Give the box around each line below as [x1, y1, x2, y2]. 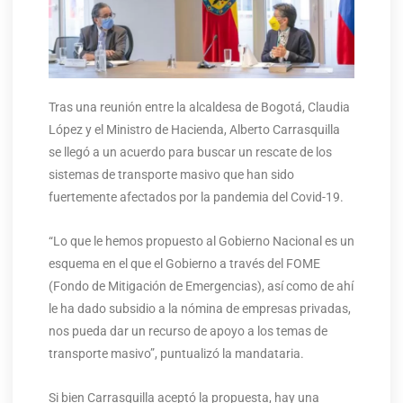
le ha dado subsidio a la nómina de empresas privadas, [48, 301, 351, 317]
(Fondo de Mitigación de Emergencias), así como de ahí [48, 279, 354, 294]
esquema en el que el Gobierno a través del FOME [48, 256, 320, 272]
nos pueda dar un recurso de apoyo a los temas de [48, 324, 327, 339]
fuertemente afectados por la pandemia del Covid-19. [48, 190, 344, 205]
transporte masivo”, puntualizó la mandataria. [48, 346, 304, 362]
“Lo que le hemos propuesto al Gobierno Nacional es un [48, 234, 354, 249]
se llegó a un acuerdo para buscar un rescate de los [48, 145, 332, 160]
